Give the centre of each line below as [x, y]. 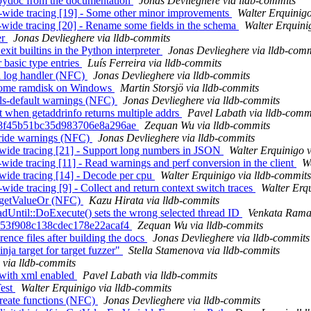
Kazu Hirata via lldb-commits [154, 201]
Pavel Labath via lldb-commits [150, 276]
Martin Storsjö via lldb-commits [190, 88]
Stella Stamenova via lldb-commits [204, 251]
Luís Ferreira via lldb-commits [154, 63]
